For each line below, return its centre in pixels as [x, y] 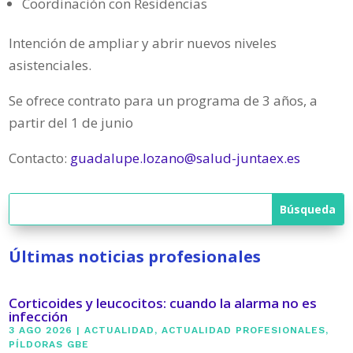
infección [39, 317]
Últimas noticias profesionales [135, 257]
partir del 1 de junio [71, 123]
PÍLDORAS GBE [49, 345]
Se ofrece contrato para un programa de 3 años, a [163, 101]
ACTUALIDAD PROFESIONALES [244, 331]
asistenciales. [50, 65]
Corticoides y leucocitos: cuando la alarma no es [163, 303]
